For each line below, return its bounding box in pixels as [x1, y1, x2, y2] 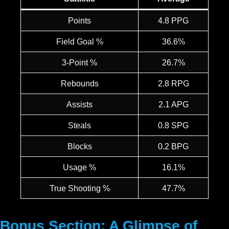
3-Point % [62, 58, 97, 67]
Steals [68, 121, 91, 130]
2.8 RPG [157, 79, 189, 88]
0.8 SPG [158, 121, 189, 130]
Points [68, 16, 91, 26]
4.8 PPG [158, 16, 189, 26]
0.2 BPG [158, 142, 189, 151]
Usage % [63, 163, 96, 172]
